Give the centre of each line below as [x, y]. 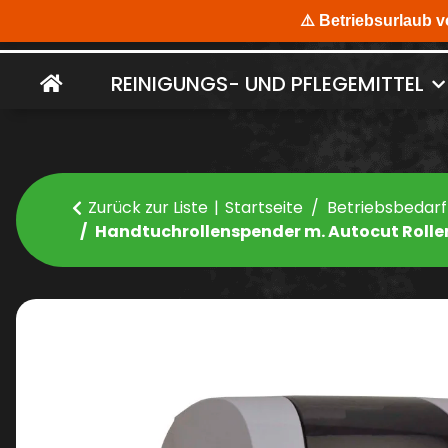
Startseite [264, 207]
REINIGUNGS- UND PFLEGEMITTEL [267, 84]
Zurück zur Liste [148, 207]
